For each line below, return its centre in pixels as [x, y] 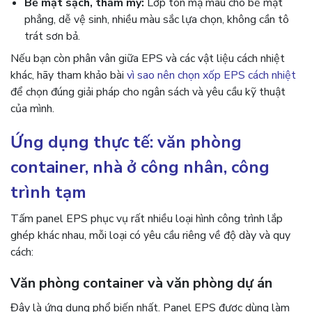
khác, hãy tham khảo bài [69, 75]
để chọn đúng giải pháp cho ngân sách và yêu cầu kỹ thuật [148, 92]
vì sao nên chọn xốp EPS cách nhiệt [211, 75]
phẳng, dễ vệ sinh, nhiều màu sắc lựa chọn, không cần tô [157, 19]
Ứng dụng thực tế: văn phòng [126, 142]
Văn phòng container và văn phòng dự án [141, 283]
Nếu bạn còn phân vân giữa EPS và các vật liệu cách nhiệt [148, 58]
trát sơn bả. [52, 36]
